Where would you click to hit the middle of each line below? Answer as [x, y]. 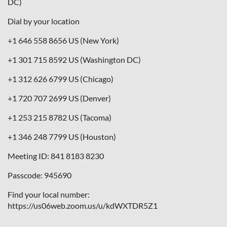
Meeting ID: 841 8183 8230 [56, 156]
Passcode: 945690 [40, 175]
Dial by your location [44, 21]
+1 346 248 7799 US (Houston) [62, 136]
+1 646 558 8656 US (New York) [63, 40]
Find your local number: [49, 194]
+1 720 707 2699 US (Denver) [59, 98]
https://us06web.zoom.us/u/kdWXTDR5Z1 [83, 205]
